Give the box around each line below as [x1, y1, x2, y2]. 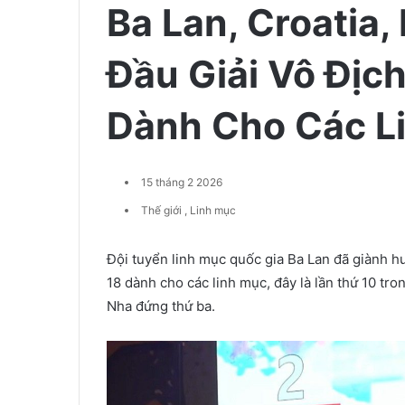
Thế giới [141, 202, 182, 217]
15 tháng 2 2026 [141, 174, 222, 189]
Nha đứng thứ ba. [107, 297, 215, 315]
